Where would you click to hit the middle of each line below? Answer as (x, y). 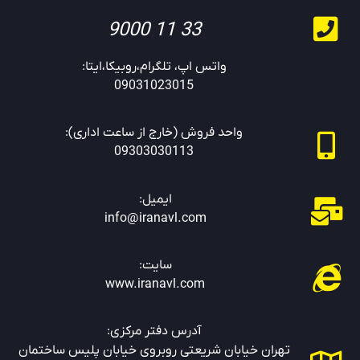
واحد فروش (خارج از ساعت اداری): (154, 133)
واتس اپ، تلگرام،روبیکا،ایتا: (154, 66)
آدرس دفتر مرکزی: (154, 331)
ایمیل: (155, 199)
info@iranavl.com (155, 218)
